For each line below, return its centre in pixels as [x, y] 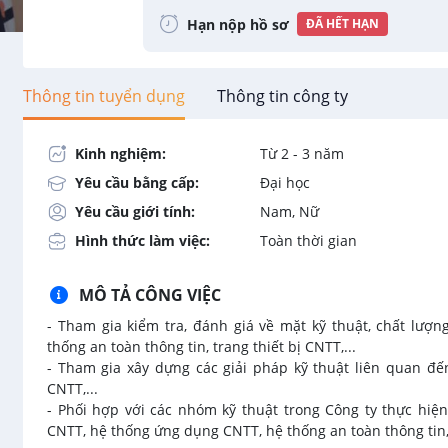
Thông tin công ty [282, 96]
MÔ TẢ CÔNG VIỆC [150, 295]
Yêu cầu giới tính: [135, 211]
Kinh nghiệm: [120, 153]
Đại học [285, 182]
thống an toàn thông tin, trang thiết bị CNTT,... [201, 346]
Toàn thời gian [308, 240]
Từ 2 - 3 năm [302, 153]
